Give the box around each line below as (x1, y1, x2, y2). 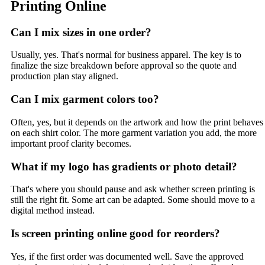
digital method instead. (11, 205, 95, 216)
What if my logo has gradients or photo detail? (11, 160, 237, 173)
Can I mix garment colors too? (11, 93, 159, 106)
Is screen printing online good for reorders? (11, 227, 220, 240)
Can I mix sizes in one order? (11, 25, 151, 38)
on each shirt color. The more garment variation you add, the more (11, 127, 257, 138)
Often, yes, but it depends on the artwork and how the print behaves (11, 117, 263, 127)
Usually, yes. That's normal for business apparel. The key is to (11, 50, 241, 60)
